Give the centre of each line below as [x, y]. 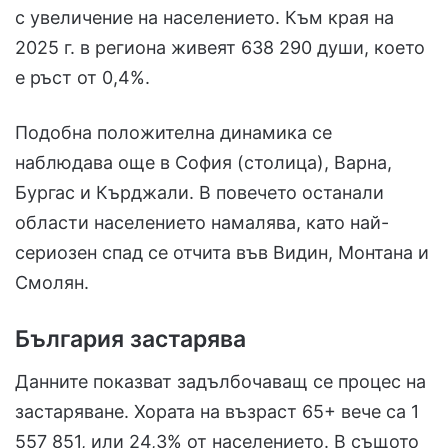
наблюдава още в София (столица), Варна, [203, 163]
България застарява [130, 339]
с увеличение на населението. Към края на [204, 18]
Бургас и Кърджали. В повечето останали [199, 193]
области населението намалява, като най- [202, 223]
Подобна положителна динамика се [173, 133]
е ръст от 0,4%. [82, 78]
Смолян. [52, 283]
